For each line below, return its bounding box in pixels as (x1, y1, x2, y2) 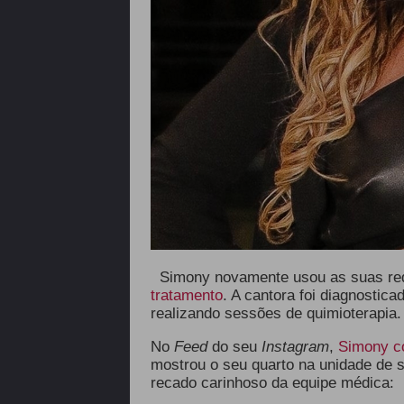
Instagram (261, 338, 329, 355)
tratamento (150, 287, 223, 304)
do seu (211, 338, 262, 355)
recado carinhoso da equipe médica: (150, 374, 394, 391)
